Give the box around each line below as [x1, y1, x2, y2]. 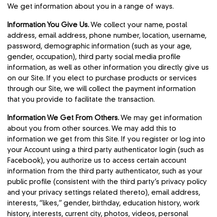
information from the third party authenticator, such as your [7, 168, 203, 175]
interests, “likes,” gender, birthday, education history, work [7, 200, 200, 207]
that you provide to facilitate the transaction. [7, 96, 155, 103]
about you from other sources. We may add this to [7, 125, 177, 132]
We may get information [119, 114, 202, 122]
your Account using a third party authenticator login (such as [7, 146, 204, 154]
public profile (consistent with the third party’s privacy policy [7, 178, 207, 186]
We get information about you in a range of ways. [7, 3, 174, 10]
